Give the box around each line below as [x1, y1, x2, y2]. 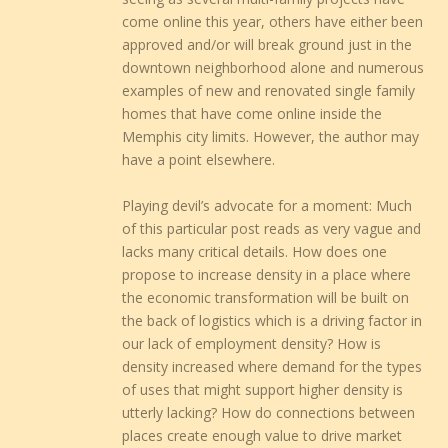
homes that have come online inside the [122, 104, 383, 124]
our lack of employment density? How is [122, 333, 382, 353]
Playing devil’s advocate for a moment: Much [122, 195, 413, 215]
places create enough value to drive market [122, 425, 403, 445]
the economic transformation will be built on [122, 287, 410, 307]
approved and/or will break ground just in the [122, 35, 413, 55]
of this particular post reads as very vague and [122, 218, 422, 238]
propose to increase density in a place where [122, 264, 412, 284]
